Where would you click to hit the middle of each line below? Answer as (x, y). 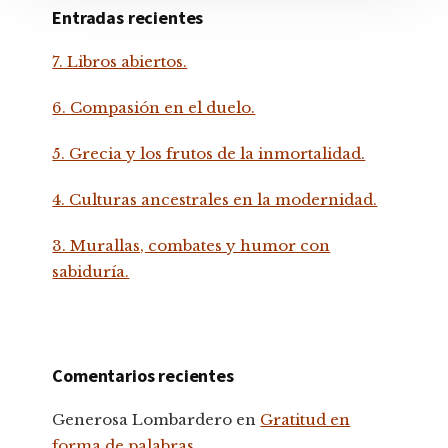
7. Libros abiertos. (120, 61)
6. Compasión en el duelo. (154, 107)
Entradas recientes (128, 17)
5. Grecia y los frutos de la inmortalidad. (209, 153)
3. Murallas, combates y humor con (191, 245)
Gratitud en (305, 419)
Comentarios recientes (143, 375)
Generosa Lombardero (142, 419)
